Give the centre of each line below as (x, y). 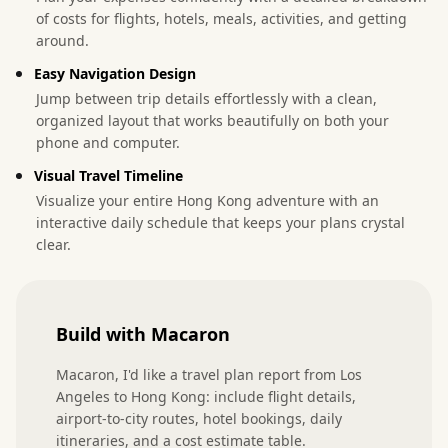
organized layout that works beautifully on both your (212, 120)
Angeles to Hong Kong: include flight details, (206, 396)
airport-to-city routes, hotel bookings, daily (199, 418)
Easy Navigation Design (115, 73)
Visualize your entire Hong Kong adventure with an (207, 200)
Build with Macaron (143, 333)
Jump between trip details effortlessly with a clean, (206, 98)
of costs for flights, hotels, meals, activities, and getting (221, 18)
